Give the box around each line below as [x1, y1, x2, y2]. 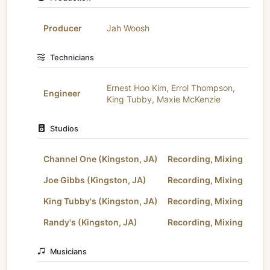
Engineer [43, 87, 81, 98]
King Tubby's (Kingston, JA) [43, 195, 158, 206]
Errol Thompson [171, 82, 233, 93]
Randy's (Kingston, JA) [43, 216, 137, 227]
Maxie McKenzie [156, 93, 221, 104]
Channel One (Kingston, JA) [43, 153, 158, 164]
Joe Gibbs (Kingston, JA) [43, 174, 146, 185]
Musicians [50, 246, 87, 256]
